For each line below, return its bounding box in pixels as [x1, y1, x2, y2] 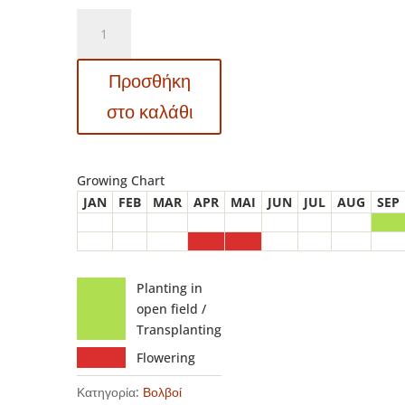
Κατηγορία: [76, 382, 143, 400]
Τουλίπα [75, 71, 122, 89]
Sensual [75, 92, 124, 110]
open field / [136, 299, 206, 317]
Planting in [136, 278, 202, 297]
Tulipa [75, 30, 114, 48]
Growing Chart [76, 171, 165, 189]
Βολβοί [142, 382, 182, 400]
